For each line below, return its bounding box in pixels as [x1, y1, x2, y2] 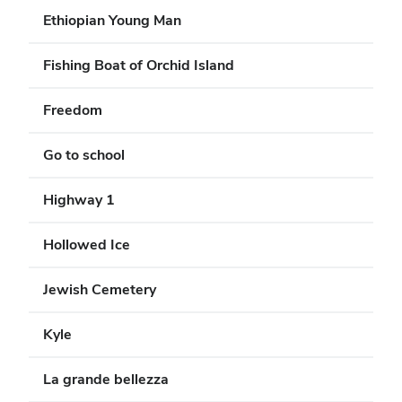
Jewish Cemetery [43, 280, 156, 299]
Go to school [43, 145, 125, 164]
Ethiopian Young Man [43, 11, 181, 30]
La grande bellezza [43, 370, 169, 389]
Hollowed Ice [43, 235, 130, 254]
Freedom [43, 100, 102, 119]
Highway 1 [43, 190, 115, 209]
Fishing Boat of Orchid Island [43, 56, 234, 74]
